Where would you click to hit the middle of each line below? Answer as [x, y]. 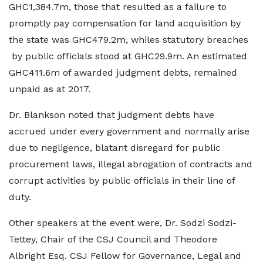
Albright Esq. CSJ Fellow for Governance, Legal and [125, 256]
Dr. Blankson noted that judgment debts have [112, 115]
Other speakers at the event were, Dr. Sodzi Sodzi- [123, 223]
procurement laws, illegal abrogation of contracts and [131, 164]
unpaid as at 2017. [50, 89]
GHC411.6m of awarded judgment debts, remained [123, 73]
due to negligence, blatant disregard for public [115, 148]
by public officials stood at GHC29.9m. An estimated [128, 56]
